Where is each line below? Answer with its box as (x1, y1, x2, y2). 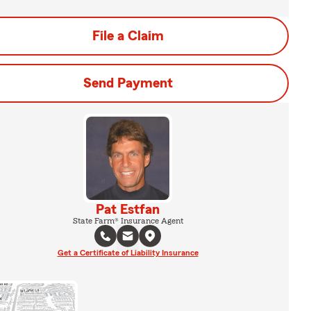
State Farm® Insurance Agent (72, 217, 183, 225)
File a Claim (92, 29, 164, 43)
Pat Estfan (96, 203, 160, 217)
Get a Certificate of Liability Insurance (57, 249, 199, 257)
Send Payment (83, 76, 173, 90)
